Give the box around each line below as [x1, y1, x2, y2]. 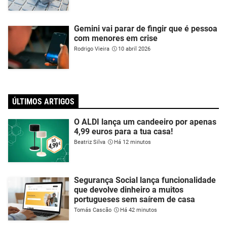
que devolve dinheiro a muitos [74, 184, 183, 195]
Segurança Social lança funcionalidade [74, 175, 216, 185]
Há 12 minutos [114, 138, 151, 145]
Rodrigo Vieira [74, 45, 109, 52]
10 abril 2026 [118, 45, 150, 52]
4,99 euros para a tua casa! [74, 126, 173, 136]
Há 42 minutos [120, 206, 157, 213]
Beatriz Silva [74, 138, 105, 145]
